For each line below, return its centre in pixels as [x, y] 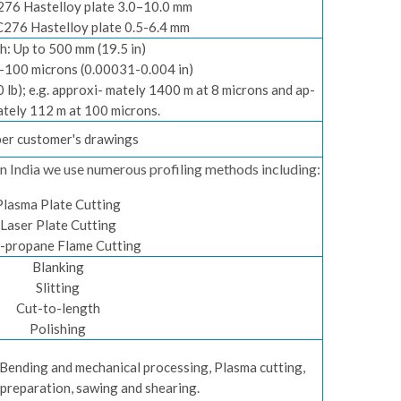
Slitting [58, 287]
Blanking [58, 267]
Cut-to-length [58, 308]
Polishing [58, 328]
